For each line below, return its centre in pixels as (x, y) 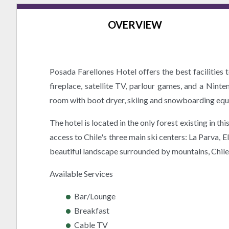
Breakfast (92, 211)
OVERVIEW (135, 25)
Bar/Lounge (95, 196)
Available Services (81, 174)
